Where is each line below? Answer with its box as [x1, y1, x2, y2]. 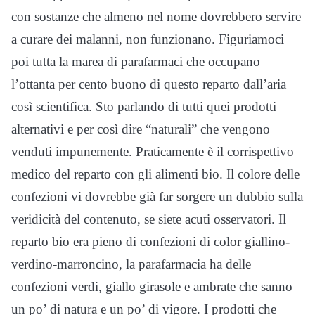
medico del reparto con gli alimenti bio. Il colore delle [11, 167, 300, 182]
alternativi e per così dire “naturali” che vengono [11, 122, 270, 137]
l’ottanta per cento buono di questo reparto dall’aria [11, 77, 286, 92]
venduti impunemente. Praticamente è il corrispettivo [11, 144, 294, 160]
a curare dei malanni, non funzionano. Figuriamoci [11, 32, 284, 47]
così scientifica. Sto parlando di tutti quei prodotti [11, 99, 276, 115]
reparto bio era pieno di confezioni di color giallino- [11, 234, 290, 250]
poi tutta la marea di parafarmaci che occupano [11, 54, 260, 70]
